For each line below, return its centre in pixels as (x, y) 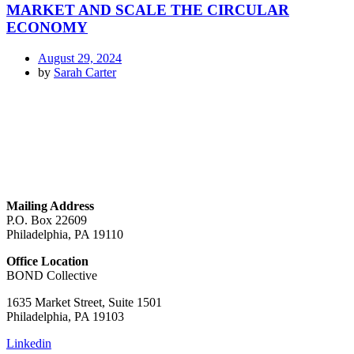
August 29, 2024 (80, 58)
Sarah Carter (85, 72)
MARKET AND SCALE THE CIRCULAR (148, 10)
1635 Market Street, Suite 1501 (84, 303)
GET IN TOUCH (53, 175)
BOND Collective (52, 276)
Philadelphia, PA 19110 (65, 235)
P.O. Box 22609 (47, 220)
